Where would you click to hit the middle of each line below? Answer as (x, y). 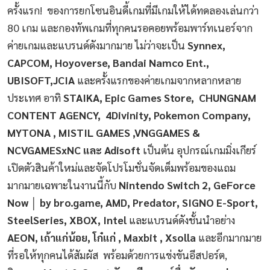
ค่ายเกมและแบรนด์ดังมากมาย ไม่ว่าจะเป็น (97, 45)
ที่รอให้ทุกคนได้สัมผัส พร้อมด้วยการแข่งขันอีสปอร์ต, (117, 254)
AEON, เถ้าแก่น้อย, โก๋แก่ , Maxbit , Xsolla (102, 237)
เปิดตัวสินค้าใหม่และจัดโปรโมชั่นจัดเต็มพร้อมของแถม (121, 167)
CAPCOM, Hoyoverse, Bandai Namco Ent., (108, 62)
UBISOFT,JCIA (42, 80)
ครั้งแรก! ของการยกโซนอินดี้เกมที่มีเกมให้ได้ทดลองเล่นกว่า (133, 10)
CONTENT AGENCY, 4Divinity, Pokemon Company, (129, 115)
